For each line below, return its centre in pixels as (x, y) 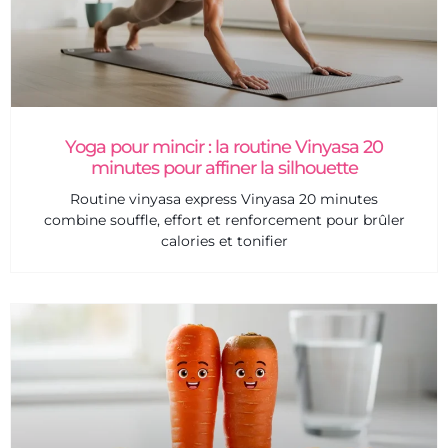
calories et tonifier (224, 241)
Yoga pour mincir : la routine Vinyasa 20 (224, 147)
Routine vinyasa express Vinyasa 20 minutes (224, 199)
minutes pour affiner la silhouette (224, 168)
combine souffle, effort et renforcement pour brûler (224, 220)
